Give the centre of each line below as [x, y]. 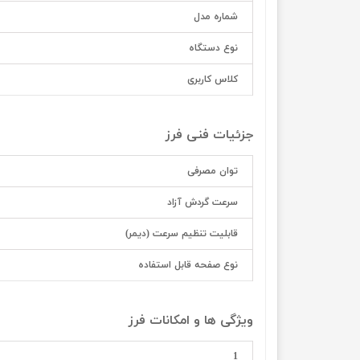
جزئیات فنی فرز [209, 135]
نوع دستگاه [213, 48]
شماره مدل [216, 17]
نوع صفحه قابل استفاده [188, 265]
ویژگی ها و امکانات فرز [191, 321]
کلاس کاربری [213, 80]
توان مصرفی [213, 171]
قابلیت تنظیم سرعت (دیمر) [182, 234]
